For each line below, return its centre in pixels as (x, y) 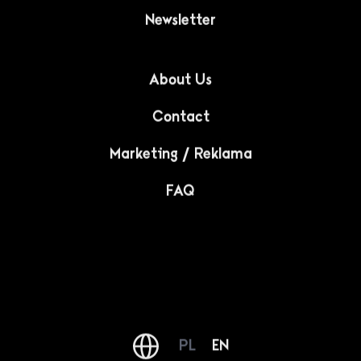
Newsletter (180, 20)
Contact (180, 116)
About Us (180, 79)
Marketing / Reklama (180, 154)
